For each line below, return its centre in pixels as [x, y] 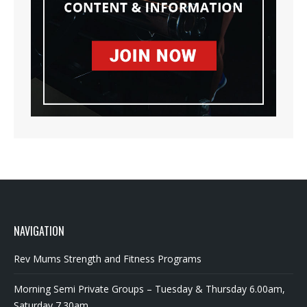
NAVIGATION [39, 231]
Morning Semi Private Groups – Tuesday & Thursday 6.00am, [149, 289]
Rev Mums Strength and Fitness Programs [108, 259]
